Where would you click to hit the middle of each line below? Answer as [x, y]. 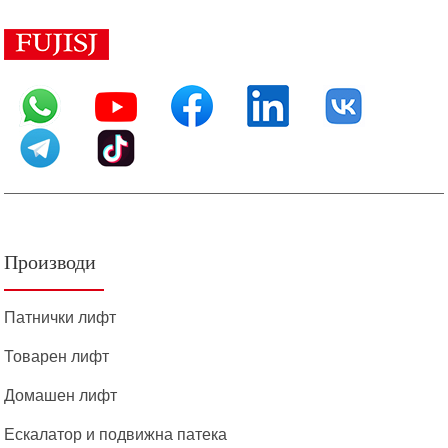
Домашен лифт [61, 395]
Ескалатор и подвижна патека [116, 434]
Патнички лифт [60, 317]
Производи [50, 263]
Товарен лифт [57, 356]
